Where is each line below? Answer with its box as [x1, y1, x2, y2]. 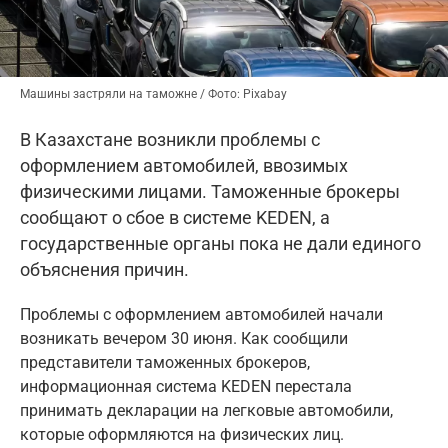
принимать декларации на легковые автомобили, [20, 400, 393, 420]
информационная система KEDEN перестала [20, 376, 352, 396]
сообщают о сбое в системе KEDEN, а [20, 206, 330, 228]
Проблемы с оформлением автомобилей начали [20, 304, 383, 324]
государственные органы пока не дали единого [20, 232, 421, 254]
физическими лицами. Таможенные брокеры [20, 180, 400, 202]
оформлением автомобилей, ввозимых [20, 154, 348, 176]
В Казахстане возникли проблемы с [20, 128, 320, 150]
